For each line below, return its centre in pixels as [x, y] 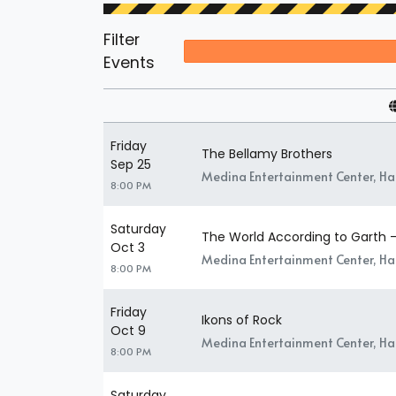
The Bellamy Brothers [267, 153]
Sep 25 [131, 165]
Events [129, 63]
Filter [122, 40]
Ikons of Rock [242, 320]
